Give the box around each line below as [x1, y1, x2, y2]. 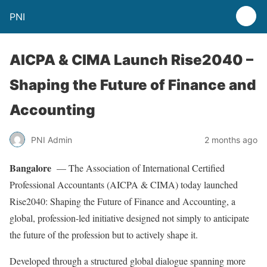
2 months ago [204, 134, 257, 145]
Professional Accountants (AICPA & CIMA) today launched [10, 178, 238, 191]
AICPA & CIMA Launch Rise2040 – [10, 51, 253, 69]
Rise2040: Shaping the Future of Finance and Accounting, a [10, 195, 235, 207]
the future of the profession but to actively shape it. [10, 228, 198, 241]
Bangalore [10, 161, 51, 175]
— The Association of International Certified [51, 162, 225, 174]
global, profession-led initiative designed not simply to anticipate [10, 212, 249, 224]
